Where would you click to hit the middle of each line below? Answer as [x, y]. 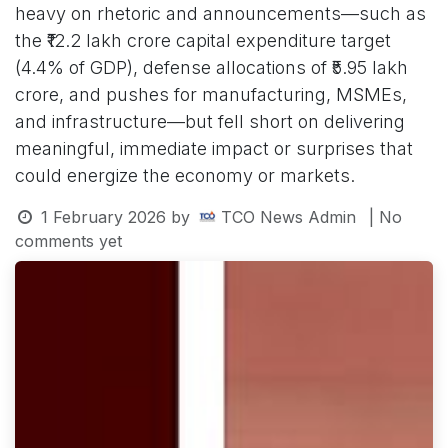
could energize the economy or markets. [185, 175]
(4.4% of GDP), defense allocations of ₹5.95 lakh [211, 67]
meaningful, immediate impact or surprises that [214, 148]
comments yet [68, 240]
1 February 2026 [103, 216]
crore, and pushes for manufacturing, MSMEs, [211, 94]
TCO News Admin [288, 216]
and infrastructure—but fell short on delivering [210, 121]
